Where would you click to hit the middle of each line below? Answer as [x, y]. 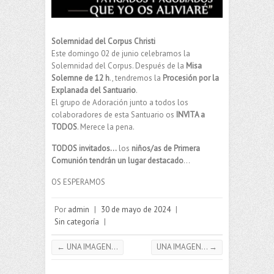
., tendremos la [136, 78]
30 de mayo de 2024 [136, 210]
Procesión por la [191, 78]
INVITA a [191, 115]
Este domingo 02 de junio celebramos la [121, 54]
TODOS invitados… [84, 149]
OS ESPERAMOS [78, 182]
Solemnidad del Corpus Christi [103, 42]
